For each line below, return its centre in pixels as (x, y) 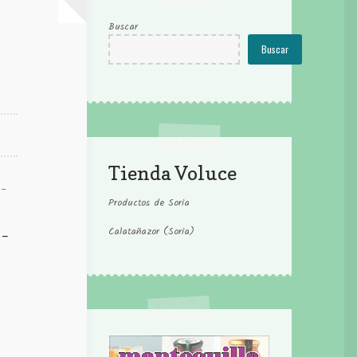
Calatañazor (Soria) (152, 232)
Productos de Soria (149, 203)
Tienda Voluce (173, 174)
